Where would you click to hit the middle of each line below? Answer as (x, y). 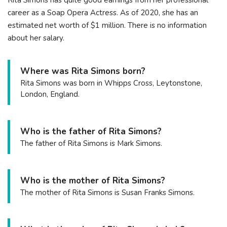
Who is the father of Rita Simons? (91, 132)
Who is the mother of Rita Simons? (93, 181)
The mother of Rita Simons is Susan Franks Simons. (107, 193)
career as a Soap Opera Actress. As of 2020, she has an (103, 13)
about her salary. (36, 38)
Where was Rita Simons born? (83, 71)
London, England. (50, 94)
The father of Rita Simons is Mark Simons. (91, 144)
